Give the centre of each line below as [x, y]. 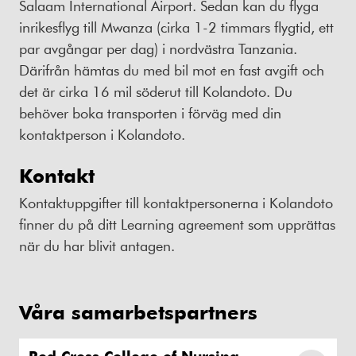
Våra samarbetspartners [138, 311]
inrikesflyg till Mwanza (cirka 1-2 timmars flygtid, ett [176, 27]
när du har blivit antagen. [99, 245]
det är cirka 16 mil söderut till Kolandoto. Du [156, 92]
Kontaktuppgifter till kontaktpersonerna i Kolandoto [176, 202]
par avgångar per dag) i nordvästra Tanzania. [158, 49]
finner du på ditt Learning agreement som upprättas [177, 224]
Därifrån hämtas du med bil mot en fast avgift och [172, 70]
